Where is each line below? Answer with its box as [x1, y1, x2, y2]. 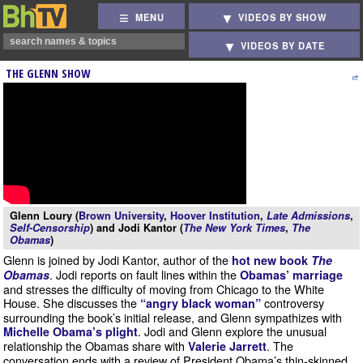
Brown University [79, 208, 164, 223]
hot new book [232, 252, 311, 268]
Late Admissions [267, 208, 350, 223]
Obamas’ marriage [240, 267, 343, 283]
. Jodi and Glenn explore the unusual [138, 322, 327, 340]
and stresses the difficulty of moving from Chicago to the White [3, 280, 324, 297]
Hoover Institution [170, 208, 260, 223]
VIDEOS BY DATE [241, 39, 326, 53]
